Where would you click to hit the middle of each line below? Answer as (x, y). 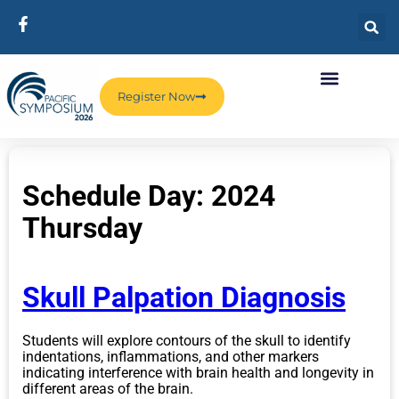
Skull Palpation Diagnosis (184, 298)
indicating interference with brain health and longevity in (198, 372)
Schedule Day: (117, 195)
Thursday (82, 228)
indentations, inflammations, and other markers (171, 356)
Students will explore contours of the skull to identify (187, 340)
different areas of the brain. (108, 388)
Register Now (156, 96)
